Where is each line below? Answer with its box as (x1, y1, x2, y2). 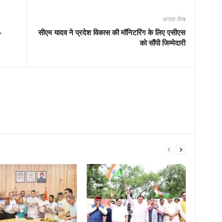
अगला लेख (162, 14, 185, 23)
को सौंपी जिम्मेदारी (139, 37, 185, 48)
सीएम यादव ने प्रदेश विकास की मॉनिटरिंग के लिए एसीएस (38, 27, 185, 37)
